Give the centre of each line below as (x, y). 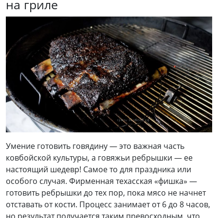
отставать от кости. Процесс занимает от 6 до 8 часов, (108, 205)
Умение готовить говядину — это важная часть (95, 146)
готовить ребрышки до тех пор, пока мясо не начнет (106, 193)
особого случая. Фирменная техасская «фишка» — (101, 181)
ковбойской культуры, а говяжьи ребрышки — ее (99, 158)
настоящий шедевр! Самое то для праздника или (99, 170)
